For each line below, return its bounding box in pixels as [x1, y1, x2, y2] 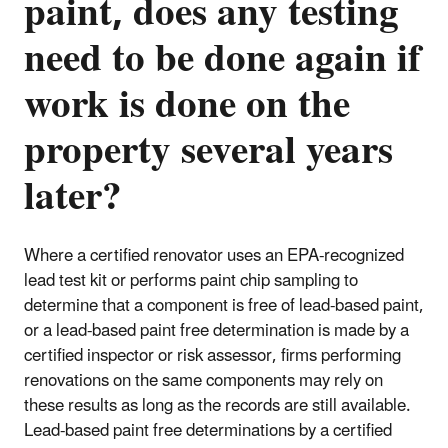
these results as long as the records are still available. [24, 387, 411, 424]
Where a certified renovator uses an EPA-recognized [24, 237, 404, 274]
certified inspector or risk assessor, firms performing [24, 337, 401, 374]
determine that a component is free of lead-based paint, [24, 287, 424, 324]
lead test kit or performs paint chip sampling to [24, 262, 358, 299]
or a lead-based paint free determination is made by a [24, 312, 409, 349]
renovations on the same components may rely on [24, 362, 383, 399]
